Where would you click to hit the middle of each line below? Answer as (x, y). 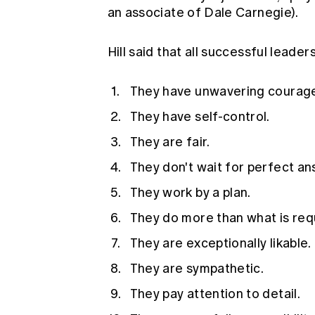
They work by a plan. (190, 193)
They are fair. (170, 142)
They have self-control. (200, 117)
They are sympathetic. (197, 269)
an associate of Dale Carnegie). (203, 13)
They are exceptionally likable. (220, 244)
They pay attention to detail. (215, 294)
